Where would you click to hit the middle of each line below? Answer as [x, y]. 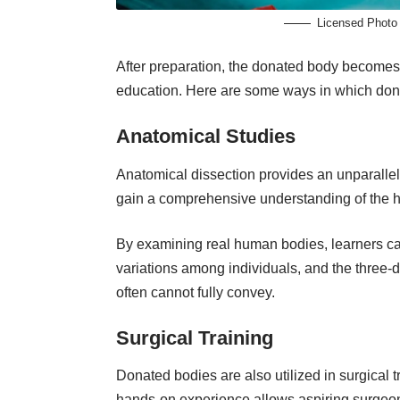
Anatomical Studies [206, 137]
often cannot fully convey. [197, 292]
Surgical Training [195, 337]
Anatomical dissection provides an [226, 174]
